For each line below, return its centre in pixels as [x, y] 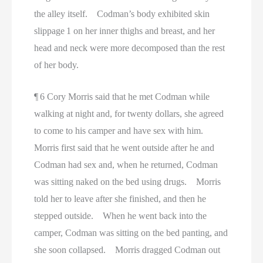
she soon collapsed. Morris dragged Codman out [127, 250]
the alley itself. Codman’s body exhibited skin [122, 14]
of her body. [57, 65]
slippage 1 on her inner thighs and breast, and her [125, 31]
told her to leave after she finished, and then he [120, 199]
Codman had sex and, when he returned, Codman [126, 165]
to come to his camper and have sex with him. [122, 131]
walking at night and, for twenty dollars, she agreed [129, 114]
